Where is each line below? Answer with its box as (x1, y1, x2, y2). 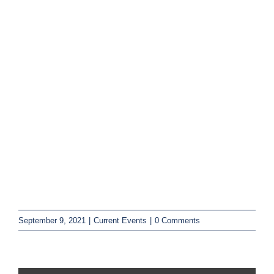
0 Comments (155, 216, 200, 226)
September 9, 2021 (18, 216, 86, 226)
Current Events (94, 216, 147, 226)
